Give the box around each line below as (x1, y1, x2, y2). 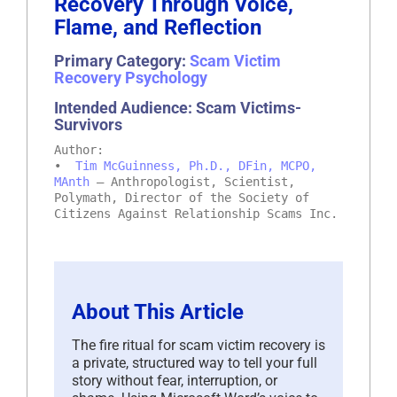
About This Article (72, 299, 244, 324)
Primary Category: (54, 51, 190, 70)
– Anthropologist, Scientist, (90, 174, 295, 189)
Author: (54, 142, 104, 157)
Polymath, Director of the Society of (54, 190, 309, 205)
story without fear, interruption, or (72, 371, 277, 389)
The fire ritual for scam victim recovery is (72, 336, 325, 354)
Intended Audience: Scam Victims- (54, 97, 301, 117)
